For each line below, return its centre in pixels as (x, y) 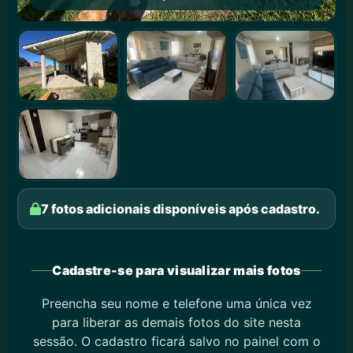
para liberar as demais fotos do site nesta (176, 322)
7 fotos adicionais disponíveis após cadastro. (180, 209)
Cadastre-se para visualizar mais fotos (176, 270)
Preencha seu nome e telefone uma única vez (176, 303)
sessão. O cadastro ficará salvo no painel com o (176, 341)
